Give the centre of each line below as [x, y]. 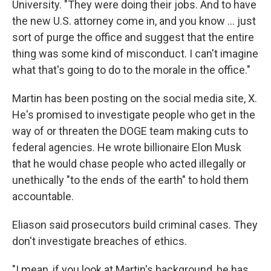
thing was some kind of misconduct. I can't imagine [135, 54]
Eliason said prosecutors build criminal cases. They [135, 225]
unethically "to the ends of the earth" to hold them [130, 180]
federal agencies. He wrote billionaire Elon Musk [127, 147]
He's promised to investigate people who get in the [134, 115]
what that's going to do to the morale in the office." [131, 70]
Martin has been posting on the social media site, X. [135, 98]
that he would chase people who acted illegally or [129, 164]
